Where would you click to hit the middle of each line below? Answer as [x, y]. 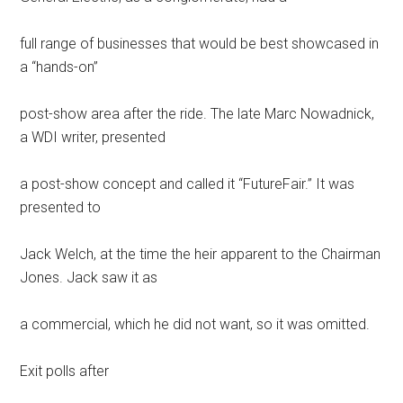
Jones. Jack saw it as [89, 277]
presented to [61, 207]
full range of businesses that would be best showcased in [200, 43]
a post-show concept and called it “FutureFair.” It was [188, 184]
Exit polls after [65, 371]
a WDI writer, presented [93, 137]
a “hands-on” [59, 67]
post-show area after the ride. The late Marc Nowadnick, [197, 113]
